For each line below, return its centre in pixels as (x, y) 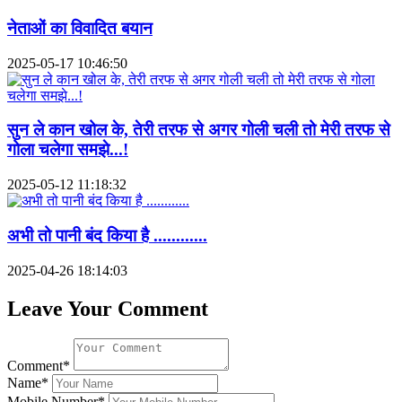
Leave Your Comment (108, 308)
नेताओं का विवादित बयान (80, 29)
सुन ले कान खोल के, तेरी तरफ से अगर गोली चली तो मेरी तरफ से (199, 130)
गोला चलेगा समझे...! (68, 150)
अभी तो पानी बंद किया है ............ (107, 235)
